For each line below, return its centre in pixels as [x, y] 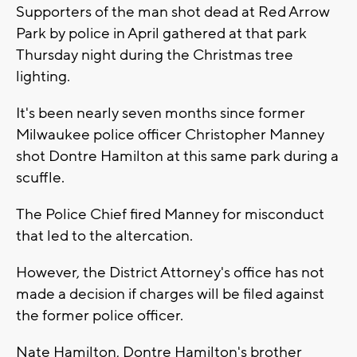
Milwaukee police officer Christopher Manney [170, 135]
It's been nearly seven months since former [161, 114]
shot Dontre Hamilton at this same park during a [177, 157]
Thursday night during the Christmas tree [155, 55]
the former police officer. [100, 316]
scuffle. [40, 178]
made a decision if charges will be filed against [170, 294]
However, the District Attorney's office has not [170, 273]
